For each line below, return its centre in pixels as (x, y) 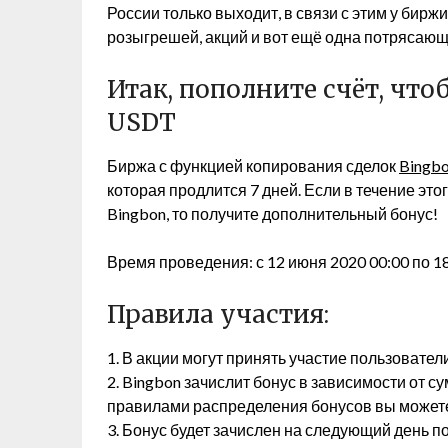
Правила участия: (218, 314)
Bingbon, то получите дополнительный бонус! (272, 213)
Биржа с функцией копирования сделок (253, 165)
